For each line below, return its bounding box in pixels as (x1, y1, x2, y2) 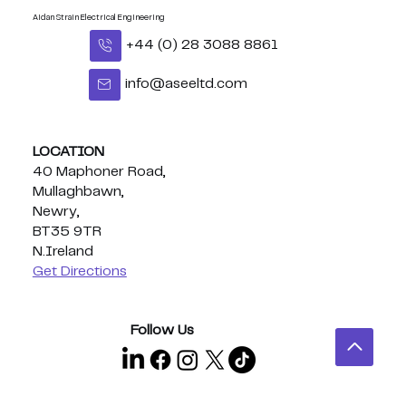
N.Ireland (32, 245, 93, 259)
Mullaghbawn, (32, 185, 124, 199)
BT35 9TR (32, 225, 101, 239)
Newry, (32, 205, 80, 219)
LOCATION (32, 145, 104, 159)
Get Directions (32, 265, 127, 279)
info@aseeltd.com (125, 77, 248, 92)
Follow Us (130, 323, 195, 337)
